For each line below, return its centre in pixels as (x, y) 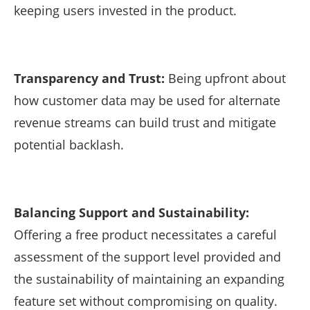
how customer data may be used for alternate (147, 100)
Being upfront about (225, 78)
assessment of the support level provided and (147, 256)
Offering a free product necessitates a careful (145, 234)
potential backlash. (69, 144)
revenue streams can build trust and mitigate (145, 122)
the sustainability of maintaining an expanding (149, 279)
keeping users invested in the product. (125, 10)
